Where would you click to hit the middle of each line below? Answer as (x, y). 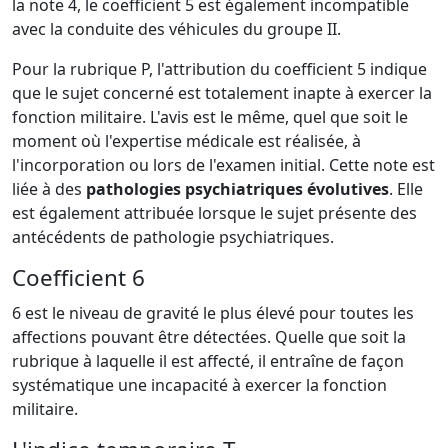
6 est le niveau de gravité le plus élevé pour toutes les (213, 312)
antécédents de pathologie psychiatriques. (173, 236)
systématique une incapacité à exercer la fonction (199, 384)
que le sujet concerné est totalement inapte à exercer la (222, 92)
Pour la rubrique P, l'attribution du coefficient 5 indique (219, 68)
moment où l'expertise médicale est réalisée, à (186, 140)
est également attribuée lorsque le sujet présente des (214, 212)
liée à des (47, 188)
